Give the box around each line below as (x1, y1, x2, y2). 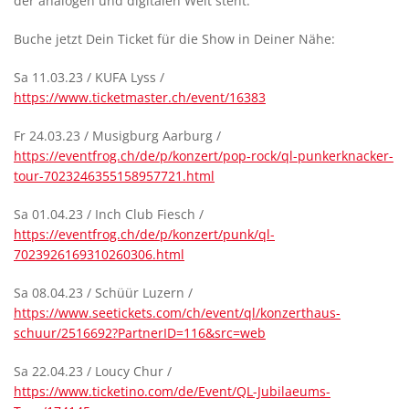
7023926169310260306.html (14, 246, 184, 263)
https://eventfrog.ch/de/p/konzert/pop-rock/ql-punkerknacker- (14, 147, 393, 164)
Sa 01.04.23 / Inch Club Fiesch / (14, 205, 204, 223)
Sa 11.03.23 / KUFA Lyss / (14, 68, 164, 86)
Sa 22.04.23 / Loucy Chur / (14, 362, 172, 380)
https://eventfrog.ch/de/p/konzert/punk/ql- (14, 225, 275, 243)
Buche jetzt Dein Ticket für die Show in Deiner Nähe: (14, 30, 335, 47)
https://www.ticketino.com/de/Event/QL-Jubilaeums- (14, 383, 330, 400)
